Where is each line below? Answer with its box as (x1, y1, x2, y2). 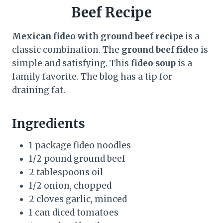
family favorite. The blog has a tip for (12, 71, 172, 82)
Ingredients (12, 115, 85, 131)
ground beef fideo (121, 44, 199, 55)
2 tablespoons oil (29, 166, 103, 178)
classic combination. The (12, 44, 121, 55)
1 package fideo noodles (29, 139, 131, 151)
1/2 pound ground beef (29, 153, 125, 164)
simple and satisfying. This (12, 57, 131, 69)
